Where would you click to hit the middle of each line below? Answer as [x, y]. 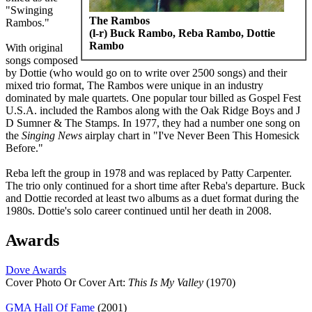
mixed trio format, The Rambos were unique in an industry [134, 85]
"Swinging [29, 10]
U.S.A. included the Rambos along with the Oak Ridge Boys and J [153, 110]
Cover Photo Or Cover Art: [67, 282]
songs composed [42, 60]
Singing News [52, 135]
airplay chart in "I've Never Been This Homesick [191, 135]
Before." [24, 148]
